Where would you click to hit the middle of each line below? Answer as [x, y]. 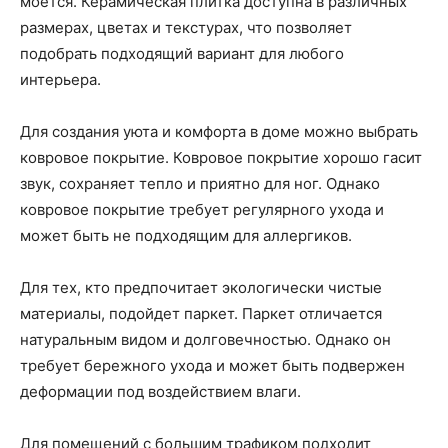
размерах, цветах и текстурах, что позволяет [186, 27]
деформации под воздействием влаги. [160, 391]
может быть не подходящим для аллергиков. [186, 235]
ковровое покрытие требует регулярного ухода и [202, 209]
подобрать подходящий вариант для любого [182, 53]
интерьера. [60, 79]
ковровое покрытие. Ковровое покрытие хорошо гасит [221, 157]
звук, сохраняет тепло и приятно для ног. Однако [200, 183]
